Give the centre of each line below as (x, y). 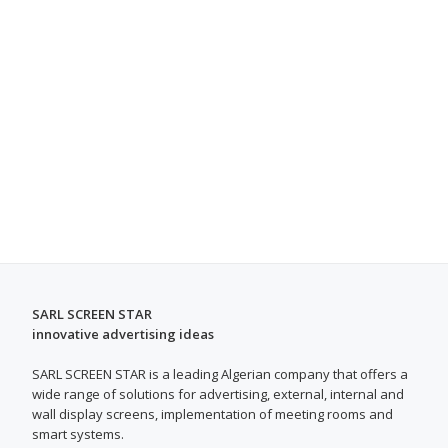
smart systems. (78, 433)
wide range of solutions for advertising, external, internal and (218, 393)
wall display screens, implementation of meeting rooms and (212, 413)
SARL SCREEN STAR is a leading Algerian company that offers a (220, 373)
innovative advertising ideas (123, 333)
